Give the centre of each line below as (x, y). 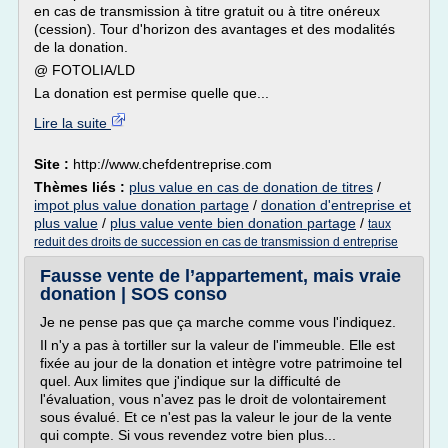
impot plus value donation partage (141, 205)
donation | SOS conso (133, 294)
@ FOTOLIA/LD (84, 70)
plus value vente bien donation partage (233, 223)
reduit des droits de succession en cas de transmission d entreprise (216, 242)
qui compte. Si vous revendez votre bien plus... (188, 435)
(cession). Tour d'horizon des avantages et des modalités (214, 29)
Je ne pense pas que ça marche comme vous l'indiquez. (218, 322)
